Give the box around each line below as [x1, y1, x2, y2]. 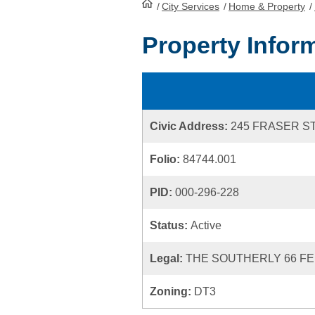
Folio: [150, 153, 183, 165]
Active [191, 219, 221, 231]
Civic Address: [150, 120, 231, 132]
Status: [150, 219, 191, 231]
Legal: [150, 252, 186, 264]
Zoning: [150, 285, 194, 297]
